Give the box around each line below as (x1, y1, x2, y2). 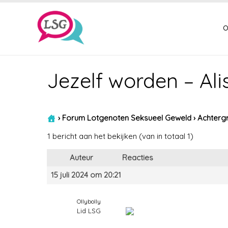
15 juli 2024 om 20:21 (51, 170, 121, 180)
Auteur (70, 153, 93, 162)
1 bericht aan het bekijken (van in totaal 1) (47, 131, 193, 141)
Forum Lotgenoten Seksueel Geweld (62, 112, 191, 123)
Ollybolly (77, 197, 101, 205)
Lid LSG (77, 207, 101, 215)
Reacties (122, 153, 153, 162)
